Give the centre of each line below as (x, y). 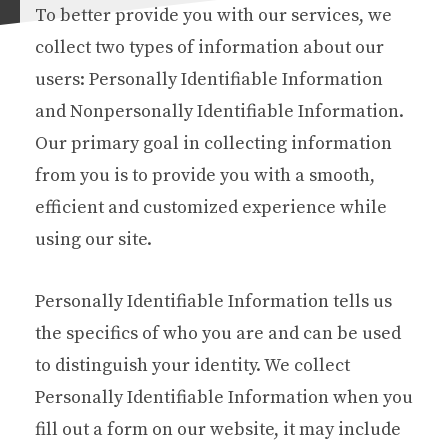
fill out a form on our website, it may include (218, 429)
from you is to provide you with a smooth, (205, 175)
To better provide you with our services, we (213, 15)
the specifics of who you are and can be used (218, 333)
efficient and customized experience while (211, 207)
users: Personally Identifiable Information (209, 79)
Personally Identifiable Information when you (224, 397)
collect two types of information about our (209, 47)
